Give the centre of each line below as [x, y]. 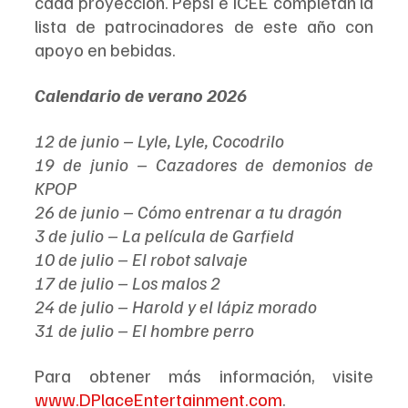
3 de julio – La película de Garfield [164, 235]
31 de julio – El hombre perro [144, 329]
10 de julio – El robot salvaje [141, 258]
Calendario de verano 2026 [141, 94]
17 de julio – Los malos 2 [127, 282]
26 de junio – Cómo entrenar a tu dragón [189, 211]
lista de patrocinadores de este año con [204, 25]
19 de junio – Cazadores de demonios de [204, 163]
